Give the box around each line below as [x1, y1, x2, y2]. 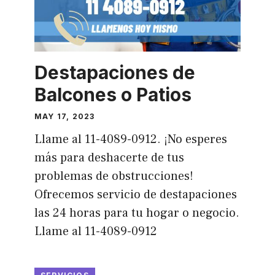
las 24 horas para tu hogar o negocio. [34, 204, 239, 221]
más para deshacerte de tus [34, 149, 184, 166]
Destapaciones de [34, 61, 195, 83]
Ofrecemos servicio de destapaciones [34, 186, 237, 203]
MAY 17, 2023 [34, 111, 95, 121]
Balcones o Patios [34, 83, 192, 106]
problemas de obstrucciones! [34, 168, 193, 184]
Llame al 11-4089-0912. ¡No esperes [34, 131, 227, 147]
